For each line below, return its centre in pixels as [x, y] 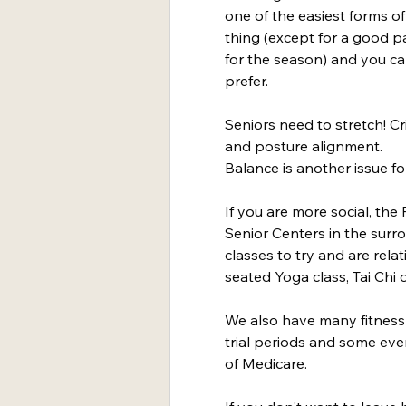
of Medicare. [266, 364]
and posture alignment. [304, 146]
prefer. [246, 81]
